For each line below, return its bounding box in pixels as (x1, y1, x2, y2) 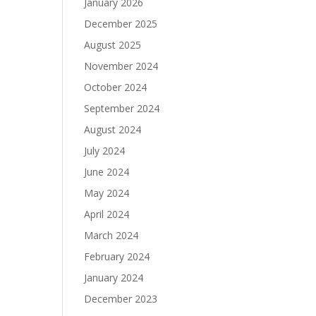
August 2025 (84, 37, 142, 51)
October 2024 (84, 80, 147, 94)
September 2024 (84, 101, 160, 115)
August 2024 (84, 122, 142, 136)
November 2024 (84, 59, 159, 73)
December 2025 (84, 16, 158, 30)
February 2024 (84, 249, 150, 263)
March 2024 (84, 228, 139, 242)
